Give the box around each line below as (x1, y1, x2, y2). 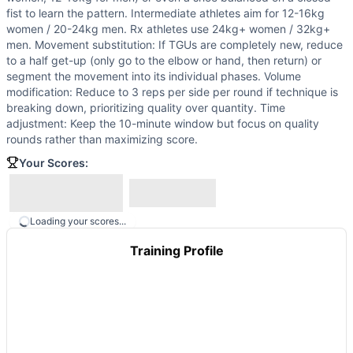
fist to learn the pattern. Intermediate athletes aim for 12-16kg (6, 6, 325, 20)
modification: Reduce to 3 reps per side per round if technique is (6, 85, 338, 98)
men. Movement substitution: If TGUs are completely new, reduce (6, 38, 343, 51)
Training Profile (129, 243, 224, 258)
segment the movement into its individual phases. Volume (6, 69, 301, 83)
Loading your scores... (30, 215, 126, 227)
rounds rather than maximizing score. (6, 132, 198, 146)
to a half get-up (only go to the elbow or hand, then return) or (6, 54, 321, 67)
